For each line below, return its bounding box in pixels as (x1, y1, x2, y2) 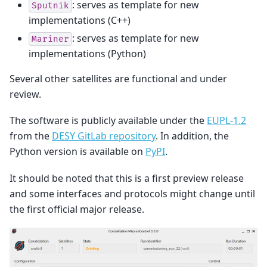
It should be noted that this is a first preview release (10, 171, 244, 185)
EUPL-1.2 (207, 114, 246, 128)
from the (10, 129, 52, 143)
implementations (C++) (29, 14, 131, 27)
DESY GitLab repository (52, 129, 156, 143)
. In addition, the (156, 129, 229, 143)
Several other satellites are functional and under (10, 72, 227, 86)
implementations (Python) (29, 47, 146, 61)
